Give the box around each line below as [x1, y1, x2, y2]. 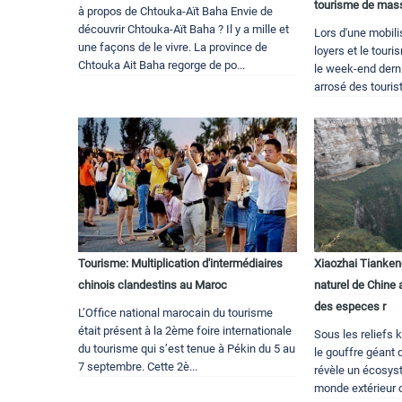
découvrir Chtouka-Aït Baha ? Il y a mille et [78, 22, 289, 37]
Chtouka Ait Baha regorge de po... [78, 58, 245, 73]
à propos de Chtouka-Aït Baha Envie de [78, 4, 273, 19]
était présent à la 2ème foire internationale [78, 324, 292, 338]
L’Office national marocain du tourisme [78, 306, 273, 320]
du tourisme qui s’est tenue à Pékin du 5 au [78, 342, 295, 356]
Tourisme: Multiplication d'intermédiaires [78, 257, 283, 271]
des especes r [314, 300, 387, 314]
